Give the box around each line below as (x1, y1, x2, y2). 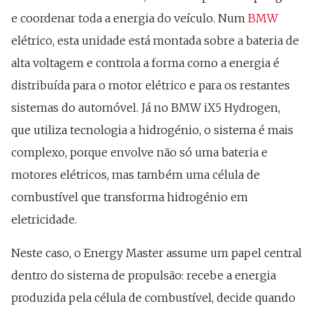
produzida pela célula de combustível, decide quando (11, 291, 296, 305)
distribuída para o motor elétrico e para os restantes (11, 78, 290, 92)
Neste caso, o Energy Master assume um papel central (11, 246, 302, 260)
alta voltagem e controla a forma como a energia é (11, 56, 279, 70)
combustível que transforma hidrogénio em (11, 190, 248, 204)
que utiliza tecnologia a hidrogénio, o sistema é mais (11, 123, 293, 137)
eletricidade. (11, 212, 77, 226)
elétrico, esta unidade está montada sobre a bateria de (11, 34, 299, 48)
